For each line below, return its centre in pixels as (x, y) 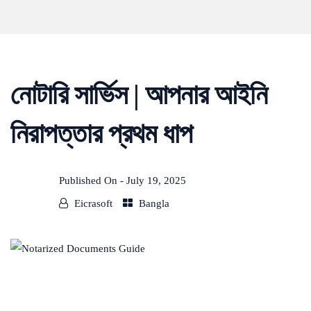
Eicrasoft (93, 203)
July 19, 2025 (156, 180)
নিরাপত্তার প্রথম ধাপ (101, 134)
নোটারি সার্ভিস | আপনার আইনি (139, 95)
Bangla (154, 203)
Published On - (93, 180)
